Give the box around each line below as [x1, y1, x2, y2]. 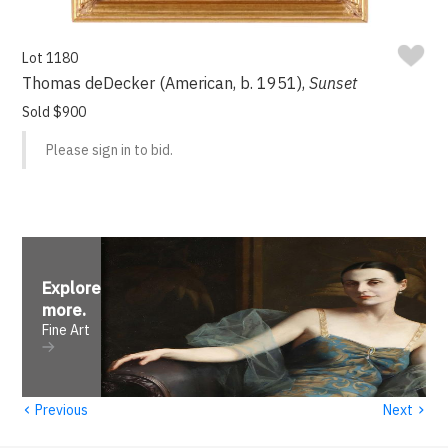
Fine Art [42, 321, 91, 340]
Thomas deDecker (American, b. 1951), [22, 73, 310, 94]
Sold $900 [22, 103, 87, 122]
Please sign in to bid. [46, 141, 174, 160]
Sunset [309, 73, 358, 94]
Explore [42, 277, 102, 300]
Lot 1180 [22, 49, 79, 68]
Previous [32, 400, 89, 419]
